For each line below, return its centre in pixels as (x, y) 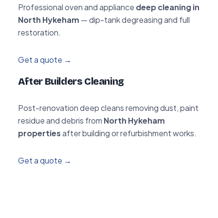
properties (39, 133)
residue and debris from (61, 120)
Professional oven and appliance (77, 7)
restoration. (39, 32)
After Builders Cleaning (71, 81)
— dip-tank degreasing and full (135, 19)
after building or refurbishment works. (129, 133)
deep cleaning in (168, 7)
